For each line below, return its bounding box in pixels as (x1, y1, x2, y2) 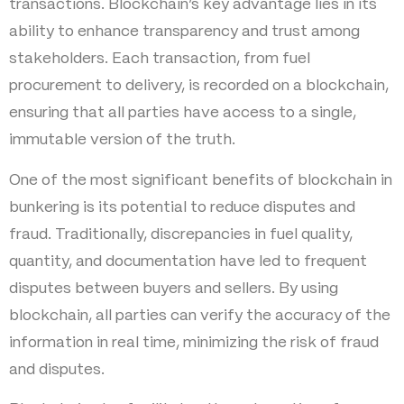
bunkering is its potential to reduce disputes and (9, 199, 355, 215)
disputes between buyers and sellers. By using (9, 280, 338, 296)
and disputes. (9, 362, 105, 377)
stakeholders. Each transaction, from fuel (9, 51, 310, 67)
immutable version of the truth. (9, 133, 235, 148)
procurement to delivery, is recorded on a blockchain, (9, 78, 389, 94)
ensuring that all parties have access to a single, (9, 106, 356, 121)
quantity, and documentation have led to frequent (9, 253, 367, 269)
